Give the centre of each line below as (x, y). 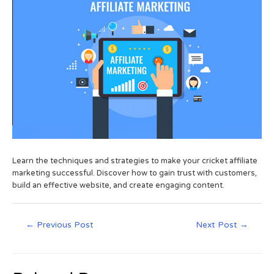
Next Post (217, 225)
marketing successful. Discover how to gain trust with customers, (135, 173)
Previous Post (64, 225)
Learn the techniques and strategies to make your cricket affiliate (135, 161)
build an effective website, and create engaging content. (118, 185)
